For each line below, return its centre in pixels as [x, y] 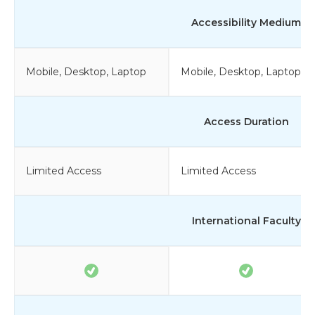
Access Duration [246, 121]
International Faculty [246, 220]
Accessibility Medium [246, 22]
